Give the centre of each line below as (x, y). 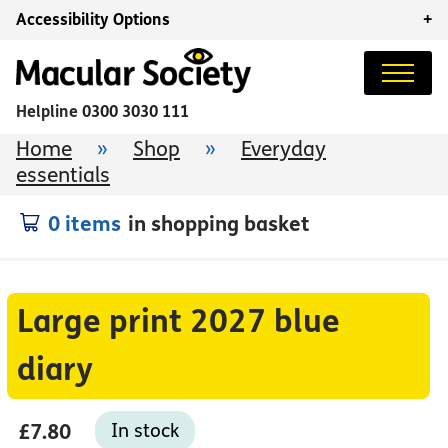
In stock (144, 431)
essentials (63, 175)
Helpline (49, 111)
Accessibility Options (93, 19)
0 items (85, 224)
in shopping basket (218, 224)
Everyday (283, 149)
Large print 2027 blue (178, 322)
